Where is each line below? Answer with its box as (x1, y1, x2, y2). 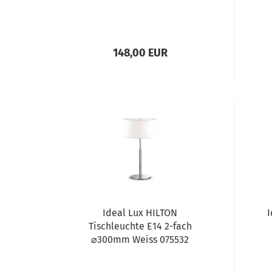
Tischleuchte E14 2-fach (88, 220, 192, 232)
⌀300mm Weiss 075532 (91, 234, 189, 245)
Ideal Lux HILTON (103, 207, 178, 219)
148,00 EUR (112, 46, 168, 59)
